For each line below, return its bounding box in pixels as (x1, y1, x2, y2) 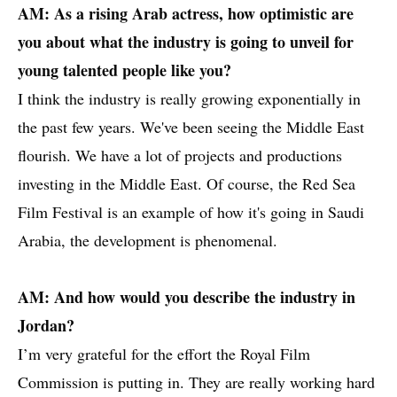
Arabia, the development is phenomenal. (18, 230, 277, 252)
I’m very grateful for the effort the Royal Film (18, 343, 310, 365)
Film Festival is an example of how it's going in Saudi (18, 201, 364, 223)
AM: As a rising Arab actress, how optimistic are (18, 2, 354, 26)
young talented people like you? (18, 58, 231, 82)
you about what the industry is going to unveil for (18, 30, 354, 54)
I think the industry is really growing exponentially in (18, 88, 361, 110)
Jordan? (18, 314, 74, 338)
